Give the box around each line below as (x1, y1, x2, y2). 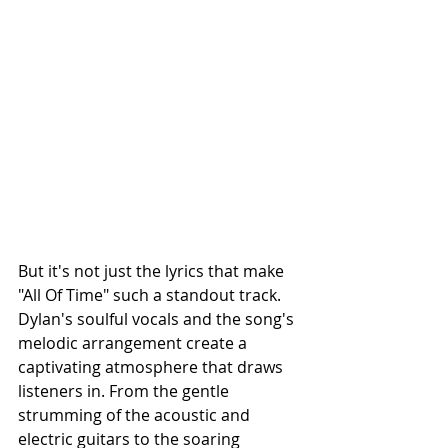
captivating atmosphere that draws (18, 356, 287, 378)
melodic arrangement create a (18, 332, 251, 354)
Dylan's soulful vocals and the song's (18, 308, 298, 330)
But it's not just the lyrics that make (18, 260, 288, 282)
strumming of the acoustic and (18, 404, 254, 426)
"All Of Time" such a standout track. (18, 284, 285, 306)
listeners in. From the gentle (18, 380, 233, 402)
